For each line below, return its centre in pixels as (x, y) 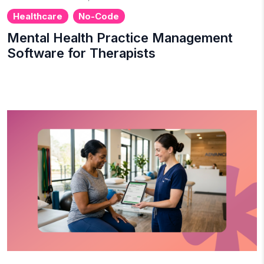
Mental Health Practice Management (120, 37)
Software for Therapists (81, 53)
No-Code (99, 16)
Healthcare (37, 16)
